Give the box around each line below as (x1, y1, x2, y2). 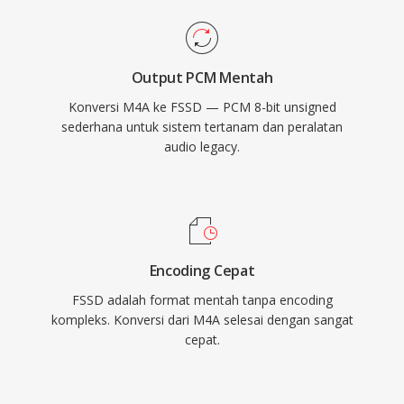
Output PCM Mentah (131, 68, 273, 87)
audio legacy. (164, 138, 240, 155)
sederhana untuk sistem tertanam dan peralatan (61, 118, 343, 135)
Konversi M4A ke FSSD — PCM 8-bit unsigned (68, 98, 336, 115)
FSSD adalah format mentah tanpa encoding (71, 291, 333, 308)
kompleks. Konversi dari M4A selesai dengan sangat (50, 311, 353, 328)
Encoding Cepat (149, 261, 255, 280)
